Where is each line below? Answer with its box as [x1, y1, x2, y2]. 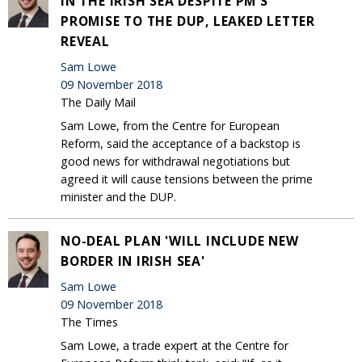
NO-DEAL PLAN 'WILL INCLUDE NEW [61, 231, 299, 250]
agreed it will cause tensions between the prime [61, 170, 313, 187]
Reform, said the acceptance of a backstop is [61, 135, 301, 151]
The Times [61, 314, 118, 330]
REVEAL [61, 32, 110, 50]
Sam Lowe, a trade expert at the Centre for [61, 337, 288, 353]
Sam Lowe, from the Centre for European [61, 117, 280, 133]
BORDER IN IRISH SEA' [61, 251, 205, 270]
